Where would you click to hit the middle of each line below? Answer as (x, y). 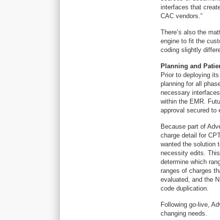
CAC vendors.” (181, 16)
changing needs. (184, 213)
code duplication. (185, 188)
